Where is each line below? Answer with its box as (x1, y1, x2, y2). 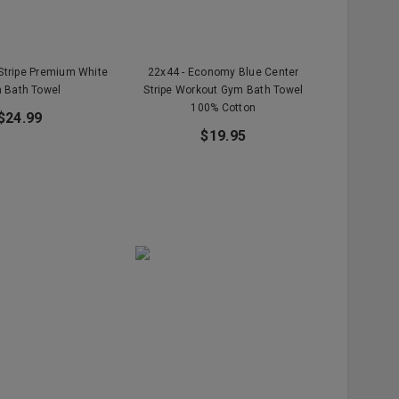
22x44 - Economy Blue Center (148, 65, 299, 78)
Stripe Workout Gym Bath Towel (143, 83, 304, 96)
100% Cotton (191, 101, 256, 114)
